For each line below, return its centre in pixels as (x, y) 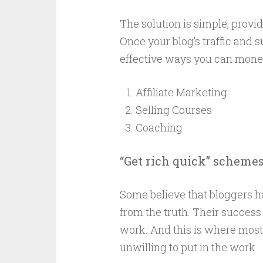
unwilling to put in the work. (188, 247)
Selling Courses (173, 110)
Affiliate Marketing (181, 92)
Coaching (159, 127)
